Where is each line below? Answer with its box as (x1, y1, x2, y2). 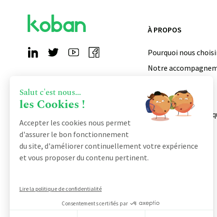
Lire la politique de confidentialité (19, 185, 102, 192)
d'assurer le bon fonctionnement (19, 129, 129, 139)
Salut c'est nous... (19, 86, 81, 99)
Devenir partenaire (148, 94, 210, 104)
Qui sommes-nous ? (148, 78, 213, 88)
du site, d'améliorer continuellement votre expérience (19, 140, 198, 151)
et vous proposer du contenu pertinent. (19, 152, 150, 162)
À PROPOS (148, 25, 182, 34)
